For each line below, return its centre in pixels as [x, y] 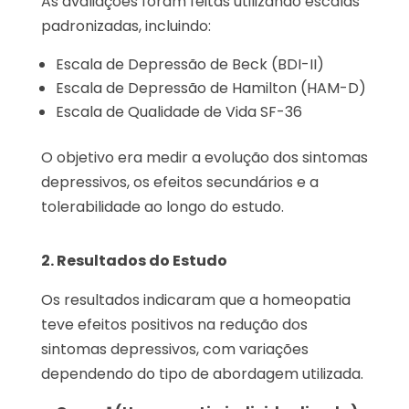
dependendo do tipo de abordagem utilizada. [202, 374]
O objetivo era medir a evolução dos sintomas [204, 157]
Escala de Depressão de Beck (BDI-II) [189, 64]
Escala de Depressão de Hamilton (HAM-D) [210, 88]
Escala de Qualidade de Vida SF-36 [178, 112]
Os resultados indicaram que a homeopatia [195, 300]
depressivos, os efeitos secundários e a [179, 182]
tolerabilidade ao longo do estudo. [162, 207]
